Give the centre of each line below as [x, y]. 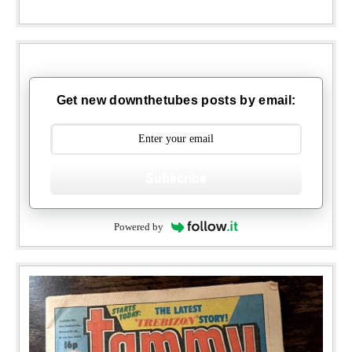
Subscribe [176, 178]
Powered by [138, 227]
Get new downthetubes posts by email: [176, 100]
